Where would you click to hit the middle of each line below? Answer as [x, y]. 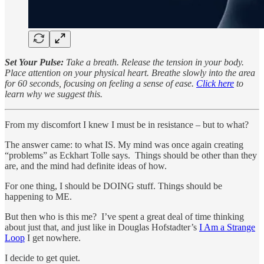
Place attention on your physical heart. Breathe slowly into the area [130, 72]
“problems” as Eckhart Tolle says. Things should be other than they [131, 155]
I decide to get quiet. [42, 258]
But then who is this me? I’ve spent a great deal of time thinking [124, 216]
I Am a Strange [227, 227]
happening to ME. [38, 196]
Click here [215, 83]
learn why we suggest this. [54, 94]
